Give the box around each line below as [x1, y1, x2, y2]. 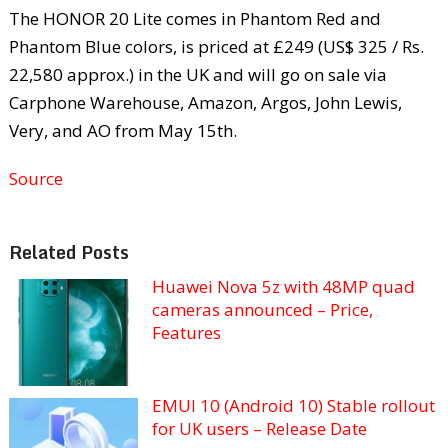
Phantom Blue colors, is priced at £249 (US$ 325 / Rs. [8, 34, 424, 58]
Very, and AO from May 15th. [8, 118, 237, 142]
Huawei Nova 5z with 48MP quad [151, 274, 415, 298]
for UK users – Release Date [151, 416, 367, 440]
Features [151, 320, 221, 344]
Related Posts [8, 236, 129, 267]
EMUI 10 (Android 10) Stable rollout [151, 393, 435, 417]
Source [8, 166, 63, 190]
